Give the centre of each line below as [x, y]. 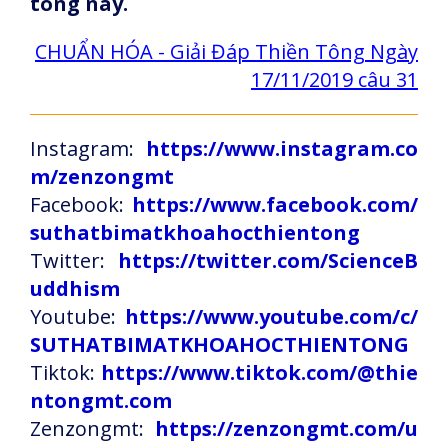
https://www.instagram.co [282, 148]
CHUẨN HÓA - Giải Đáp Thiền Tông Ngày [226, 51]
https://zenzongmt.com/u [286, 428]
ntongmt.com [101, 400]
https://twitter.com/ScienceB [268, 260]
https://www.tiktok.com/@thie [259, 372]
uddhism [75, 288]
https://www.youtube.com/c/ [271, 316]
